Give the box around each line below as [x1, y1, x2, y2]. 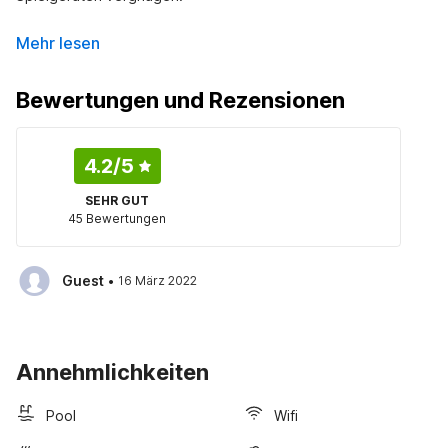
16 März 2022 [118, 273, 197, 288]
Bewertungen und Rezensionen [16, 87, 345, 113]
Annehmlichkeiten [16, 359, 209, 385]
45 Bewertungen [68, 211, 167, 226]
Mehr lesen [16, 33, 100, 53]
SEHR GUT [85, 193, 150, 208]
